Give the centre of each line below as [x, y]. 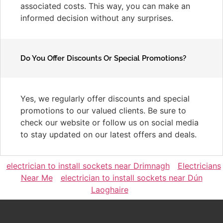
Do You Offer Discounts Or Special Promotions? [103, 58]
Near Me [37, 177]
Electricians [199, 166]
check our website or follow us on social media [110, 122]
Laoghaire [110, 189]
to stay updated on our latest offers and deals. [109, 134]
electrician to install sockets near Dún [131, 177]
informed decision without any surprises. [97, 18]
